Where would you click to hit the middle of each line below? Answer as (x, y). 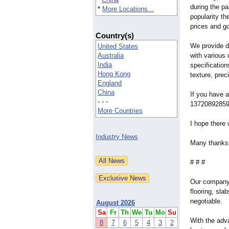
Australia (111, 56)
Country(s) (115, 36)
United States (118, 47)
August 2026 (116, 203)
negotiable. (206, 201)
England (110, 83)
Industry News (117, 137)
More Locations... (128, 9)
